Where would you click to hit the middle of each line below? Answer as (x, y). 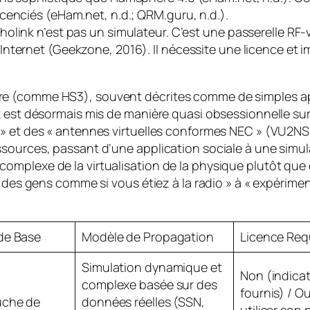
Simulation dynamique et (152, 267)
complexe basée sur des (149, 284)
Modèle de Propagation (148, 236)
